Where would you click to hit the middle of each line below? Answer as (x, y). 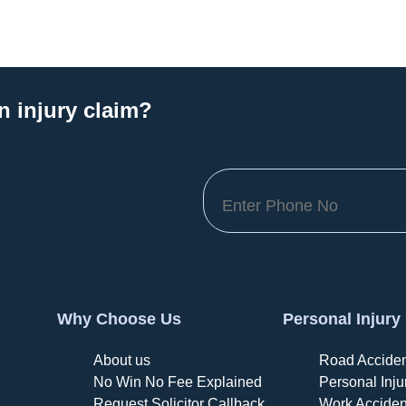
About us (122, 360)
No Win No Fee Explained (178, 382)
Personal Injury (341, 319)
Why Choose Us (120, 319)
